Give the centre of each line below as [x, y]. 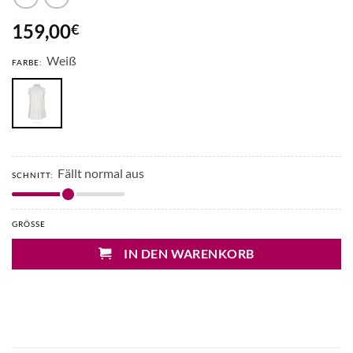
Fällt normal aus [101, 173]
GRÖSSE [26, 223]
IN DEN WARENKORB [189, 253]
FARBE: [27, 62]
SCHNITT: [33, 175]
